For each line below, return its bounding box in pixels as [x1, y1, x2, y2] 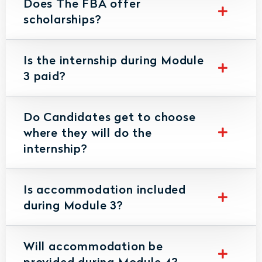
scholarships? [23, 10, 102, 27]
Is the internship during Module [23, 51, 204, 68]
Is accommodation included [23, 180, 187, 197]
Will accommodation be [23, 237, 163, 254]
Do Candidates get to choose [23, 108, 196, 125]
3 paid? [23, 67, 66, 84]
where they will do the [23, 123, 152, 140]
